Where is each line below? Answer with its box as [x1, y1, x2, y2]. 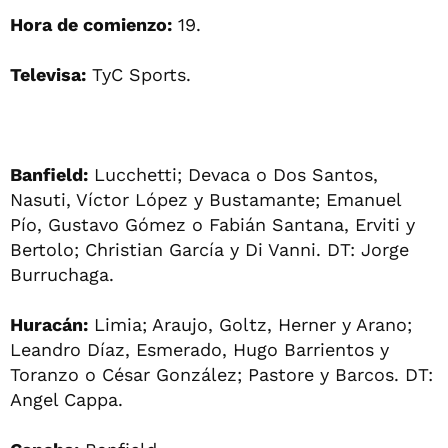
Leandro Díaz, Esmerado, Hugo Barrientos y [10, 338, 389, 360]
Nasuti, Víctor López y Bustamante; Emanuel [10, 188, 401, 210]
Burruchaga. [10, 263, 114, 285]
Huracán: [10, 313, 88, 335]
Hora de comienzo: [10, 13, 172, 35]
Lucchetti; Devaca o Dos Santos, [88, 163, 378, 185]
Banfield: [10, 163, 88, 185]
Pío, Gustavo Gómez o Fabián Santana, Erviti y [10, 213, 415, 235]
